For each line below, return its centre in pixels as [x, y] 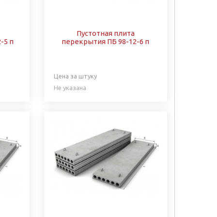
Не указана [70, 87]
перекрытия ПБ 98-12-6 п [106, 41]
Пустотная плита [105, 33]
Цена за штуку [75, 76]
